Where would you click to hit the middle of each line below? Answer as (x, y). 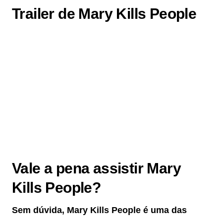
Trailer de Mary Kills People (104, 14)
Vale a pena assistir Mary (96, 168)
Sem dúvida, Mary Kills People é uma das (99, 210)
